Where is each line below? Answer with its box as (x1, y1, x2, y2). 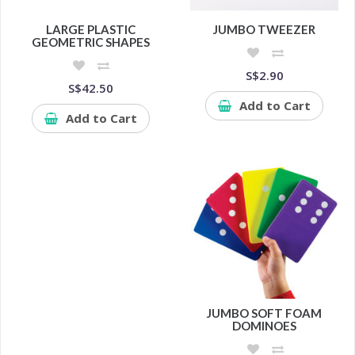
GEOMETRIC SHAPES (31, 35, 150, 50)
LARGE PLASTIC (45, 22, 136, 37)
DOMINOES (232, 318, 297, 333)
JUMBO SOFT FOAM (207, 305, 323, 320)
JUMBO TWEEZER (213, 22, 316, 37)
